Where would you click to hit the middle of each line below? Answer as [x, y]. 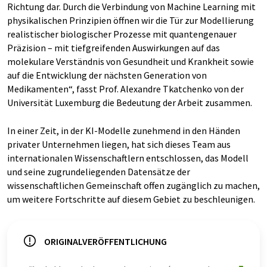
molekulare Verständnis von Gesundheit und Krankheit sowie [131, 61]
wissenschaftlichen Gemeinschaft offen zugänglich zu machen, [133, 185]
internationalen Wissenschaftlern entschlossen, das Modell [128, 158]
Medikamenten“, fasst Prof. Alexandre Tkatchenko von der [125, 89]
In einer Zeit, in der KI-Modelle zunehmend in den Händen [124, 131]
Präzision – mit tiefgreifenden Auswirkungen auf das [114, 48]
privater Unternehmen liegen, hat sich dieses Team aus [119, 144]
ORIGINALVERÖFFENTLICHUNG [105, 241]
